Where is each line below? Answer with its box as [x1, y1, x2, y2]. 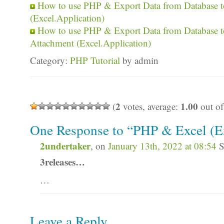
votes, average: [120, 100, 180, 112]
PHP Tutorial [70, 54, 120, 66]
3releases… [40, 155, 85, 168]
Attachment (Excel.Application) [30, 36, 151, 49]
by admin [120, 54, 158, 66]
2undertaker [40, 139, 90, 152]
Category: [30, 54, 70, 66]
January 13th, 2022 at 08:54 [108, 139, 216, 152]
